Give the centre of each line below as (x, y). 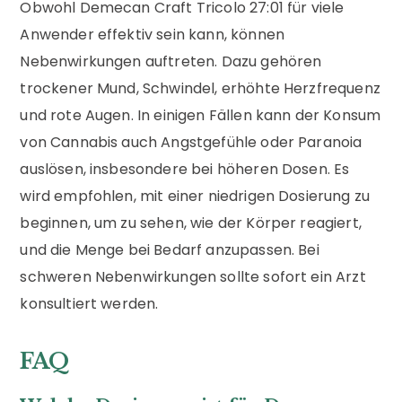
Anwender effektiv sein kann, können (153, 34)
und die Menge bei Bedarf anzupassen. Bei (170, 249)
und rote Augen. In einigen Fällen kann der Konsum (201, 115)
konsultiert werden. (89, 303)
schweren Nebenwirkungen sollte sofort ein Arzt (193, 276)
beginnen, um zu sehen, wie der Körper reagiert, (191, 223)
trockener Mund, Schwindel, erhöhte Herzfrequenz (200, 88)
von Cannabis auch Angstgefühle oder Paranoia (191, 142)
